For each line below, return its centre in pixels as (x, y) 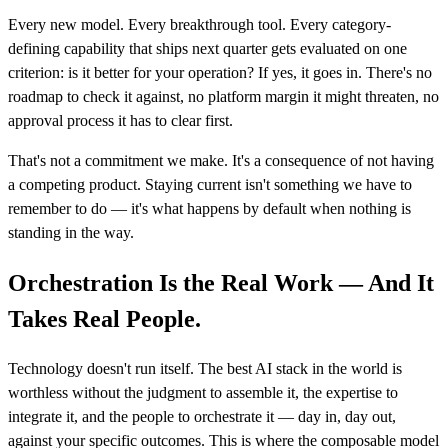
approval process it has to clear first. (120, 121)
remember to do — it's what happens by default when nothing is (209, 209)
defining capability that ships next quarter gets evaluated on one (207, 49)
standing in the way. (71, 233)
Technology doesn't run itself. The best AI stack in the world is (205, 368)
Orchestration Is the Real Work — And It (221, 282)
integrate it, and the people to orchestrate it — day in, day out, (202, 416)
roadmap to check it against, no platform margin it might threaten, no (223, 97)
